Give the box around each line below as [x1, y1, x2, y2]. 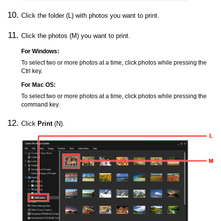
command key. [21, 101, 60, 108]
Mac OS [32, 81, 54, 88]
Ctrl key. [21, 67, 43, 74]
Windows [32, 47, 58, 54]
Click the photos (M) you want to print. [21, 32, 131, 40]
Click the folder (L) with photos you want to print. [21, 12, 160, 20]
